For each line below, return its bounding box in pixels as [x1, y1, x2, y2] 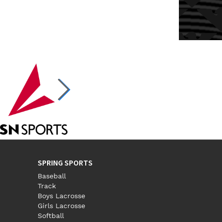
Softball [38, 212, 64, 220]
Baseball [38, 172, 66, 180]
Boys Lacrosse [38, 192, 85, 200]
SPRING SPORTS [38, 158, 93, 168]
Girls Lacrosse [38, 202, 85, 210]
